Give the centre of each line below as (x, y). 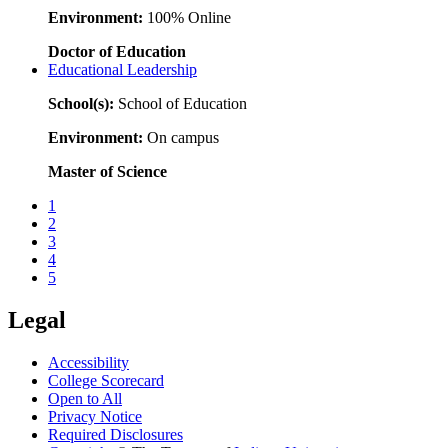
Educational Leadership (122, 69)
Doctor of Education (117, 51)
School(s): (81, 103)
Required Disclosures (115, 434)
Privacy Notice (95, 416)
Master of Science (107, 171)
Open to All (85, 398)
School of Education (180, 103)
